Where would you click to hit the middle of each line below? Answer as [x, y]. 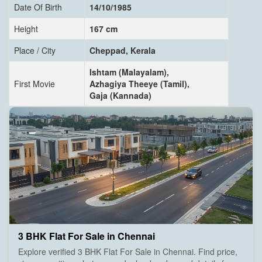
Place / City [35, 50]
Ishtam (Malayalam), [129, 72]
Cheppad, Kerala [123, 50]
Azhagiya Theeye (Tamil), [139, 83]
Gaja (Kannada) [120, 95]
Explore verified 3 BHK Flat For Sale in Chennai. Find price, [128, 251]
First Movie [35, 83]
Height [26, 28]
